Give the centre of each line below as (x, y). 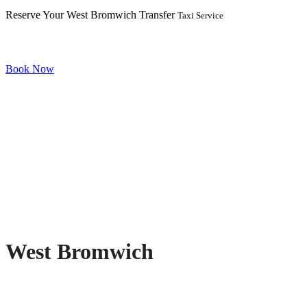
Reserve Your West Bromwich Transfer (91, 15)
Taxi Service (200, 16)
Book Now (30, 69)
